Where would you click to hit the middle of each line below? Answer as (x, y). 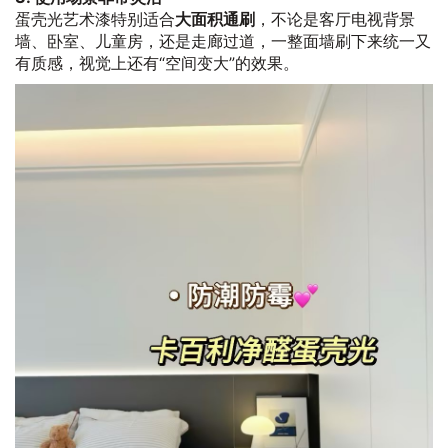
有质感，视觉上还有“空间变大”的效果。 (157, 63)
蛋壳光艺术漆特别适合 (95, 19)
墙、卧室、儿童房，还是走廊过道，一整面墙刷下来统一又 (223, 41)
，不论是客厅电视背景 (335, 19)
